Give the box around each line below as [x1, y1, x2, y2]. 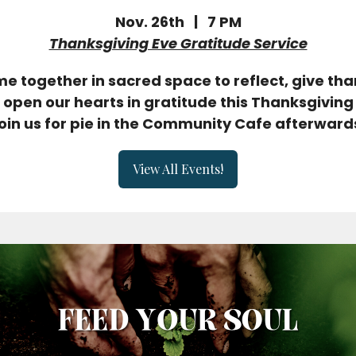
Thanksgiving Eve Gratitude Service [48, 33, 308, 53]
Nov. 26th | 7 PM [114, 12, 242, 32]
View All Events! [133, 161, 223, 177]
